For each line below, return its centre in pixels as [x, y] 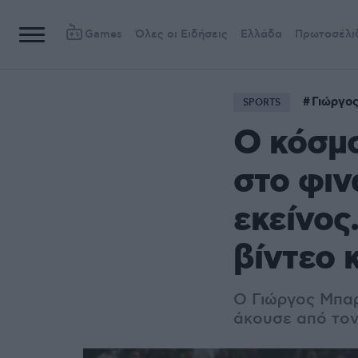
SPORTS [262, 103]
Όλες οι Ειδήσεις [181, 34]
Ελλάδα [261, 34]
